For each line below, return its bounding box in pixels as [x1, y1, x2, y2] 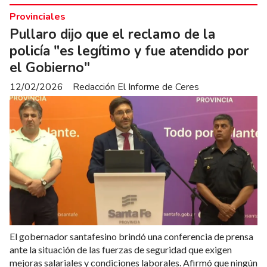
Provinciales [10, 10, 66, 23]
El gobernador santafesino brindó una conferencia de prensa [10, 230, 253, 242]
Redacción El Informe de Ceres [73, 80, 199, 94]
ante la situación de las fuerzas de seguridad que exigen [10, 243, 232, 255]
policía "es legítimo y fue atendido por [10, 41, 249, 60]
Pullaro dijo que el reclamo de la [10, 24, 215, 44]
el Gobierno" [10, 58, 90, 77]
